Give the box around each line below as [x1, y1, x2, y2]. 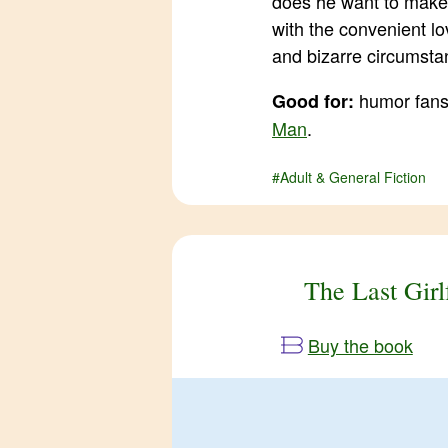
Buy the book [307, 331, 413, 358]
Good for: [272, 87, 354, 114]
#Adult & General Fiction [272, 166, 426, 187]
